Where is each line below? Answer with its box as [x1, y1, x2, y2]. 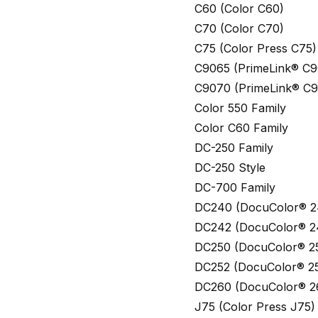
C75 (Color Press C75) [194, 40, 317, 55]
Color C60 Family [194, 120, 288, 135]
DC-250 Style [194, 160, 265, 175]
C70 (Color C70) [194, 21, 284, 35]
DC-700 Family [194, 180, 275, 194]
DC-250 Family [194, 140, 273, 155]
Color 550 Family [194, 100, 286, 115]
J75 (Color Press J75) [194, 299, 315, 314]
